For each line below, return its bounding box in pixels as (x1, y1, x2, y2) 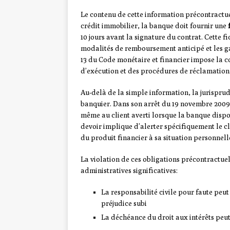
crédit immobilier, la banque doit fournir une (81, 22, 228, 30)
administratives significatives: (81, 166, 178, 175)
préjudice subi (101, 199, 147, 208)
